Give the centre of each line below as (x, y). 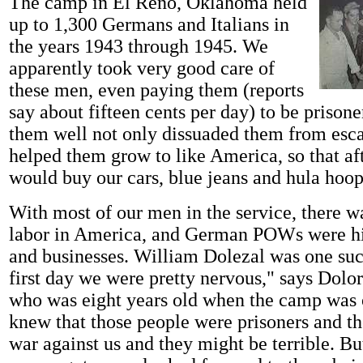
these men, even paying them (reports (156, 90)
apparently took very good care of (142, 68)
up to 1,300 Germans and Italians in (149, 24)
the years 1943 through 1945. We (139, 46)
